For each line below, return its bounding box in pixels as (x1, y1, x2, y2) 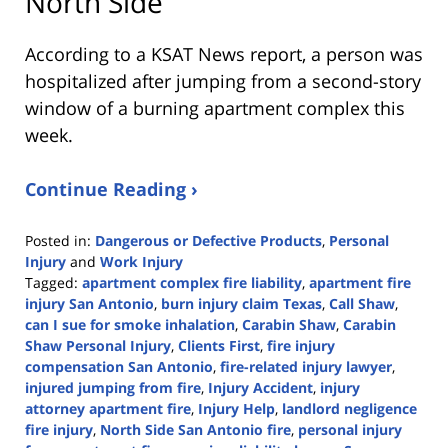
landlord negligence (282, 399, 417, 419)
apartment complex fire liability (82, 273, 302, 293)
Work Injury (100, 252, 183, 272)
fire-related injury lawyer (220, 357, 392, 377)
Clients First (178, 336, 260, 356)
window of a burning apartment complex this (25, 96, 405, 121)
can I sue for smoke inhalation (25, 315, 235, 335)
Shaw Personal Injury (25, 336, 171, 356)
